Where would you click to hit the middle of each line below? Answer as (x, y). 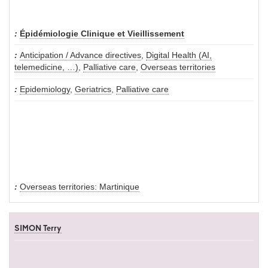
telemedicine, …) (46, 67)
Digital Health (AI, (179, 55)
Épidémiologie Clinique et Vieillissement (102, 33)
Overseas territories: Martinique (80, 187)
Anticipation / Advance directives (80, 55)
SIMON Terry (38, 229)
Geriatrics (93, 89)
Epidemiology (45, 89)
